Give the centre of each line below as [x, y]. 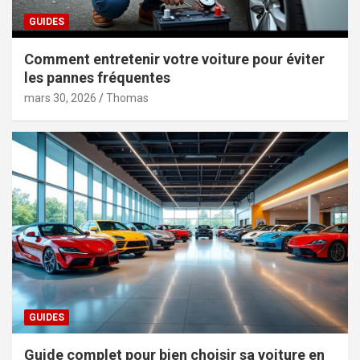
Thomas [127, 98]
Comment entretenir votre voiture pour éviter [174, 59]
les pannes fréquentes [97, 78]
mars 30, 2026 [60, 98]
